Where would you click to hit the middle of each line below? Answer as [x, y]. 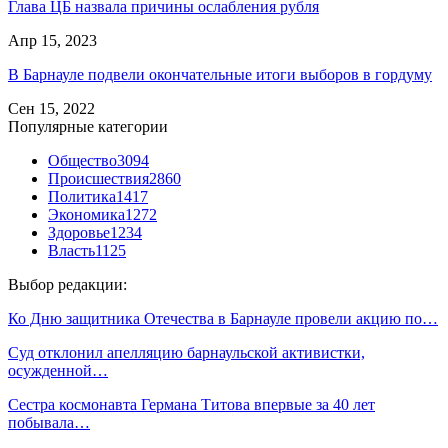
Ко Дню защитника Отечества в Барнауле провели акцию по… [223, 318]
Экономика [86, 214]
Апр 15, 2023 [52, 40]
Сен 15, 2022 [51, 108]
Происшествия [98, 178]
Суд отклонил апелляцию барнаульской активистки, [186, 352]
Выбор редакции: [67, 284]
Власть [71, 250]
